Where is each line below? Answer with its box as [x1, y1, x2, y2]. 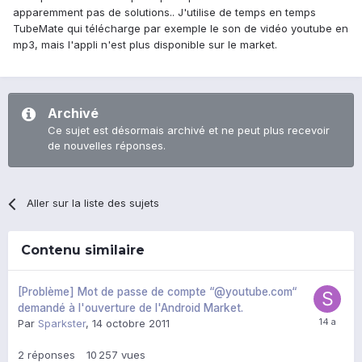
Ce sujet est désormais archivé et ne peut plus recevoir [48, 124, 330, 137]
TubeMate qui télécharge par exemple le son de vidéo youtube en [13, 22, 348, 36]
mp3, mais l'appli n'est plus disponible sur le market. [13, 38, 277, 52]
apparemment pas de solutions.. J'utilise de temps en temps [13, 6, 316, 19]
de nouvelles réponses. [48, 139, 166, 153]
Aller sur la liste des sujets [27, 196, 160, 210]
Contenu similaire [21, 242, 145, 259]
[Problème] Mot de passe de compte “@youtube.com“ [18, 285, 297, 299]
